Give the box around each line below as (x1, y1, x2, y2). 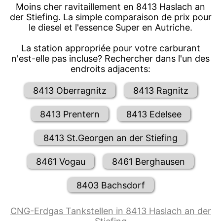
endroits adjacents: (71, 64, 150, 74)
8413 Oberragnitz (33, 85, 107, 96)
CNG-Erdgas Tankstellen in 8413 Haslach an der (10, 206, 211, 217)
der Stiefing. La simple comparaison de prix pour (9, 12, 212, 23)
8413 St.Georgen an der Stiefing (43, 132, 178, 143)
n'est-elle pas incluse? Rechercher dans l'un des (11, 53, 210, 64)
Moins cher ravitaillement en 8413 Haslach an (16, 1, 205, 12)
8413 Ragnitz (133, 85, 188, 96)
